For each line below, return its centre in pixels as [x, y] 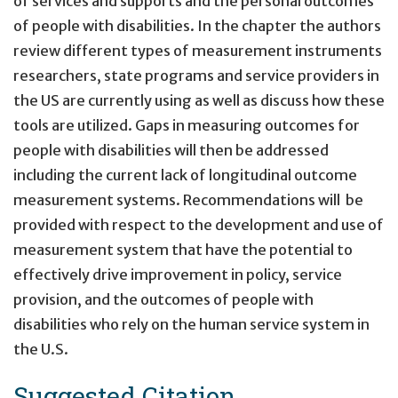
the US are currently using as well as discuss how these [199, 100]
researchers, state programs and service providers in [196, 75]
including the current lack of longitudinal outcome [185, 175]
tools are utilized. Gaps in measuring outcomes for [187, 125]
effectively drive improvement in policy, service [178, 274]
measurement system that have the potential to [183, 249]
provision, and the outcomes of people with [163, 299]
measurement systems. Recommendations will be [188, 199]
